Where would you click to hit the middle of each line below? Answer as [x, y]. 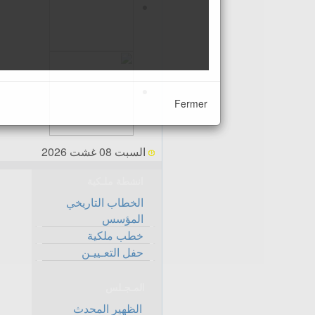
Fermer [191, 103]
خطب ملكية [115, 235]
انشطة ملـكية [115, 181]
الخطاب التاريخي [105, 202]
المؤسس [123, 218]
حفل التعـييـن [112, 252]
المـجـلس [125, 288]
